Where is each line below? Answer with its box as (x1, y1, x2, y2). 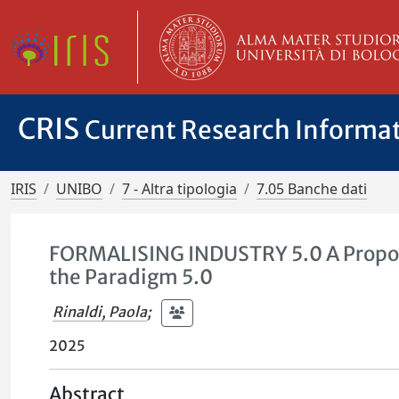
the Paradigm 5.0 (49, 265, 214, 289)
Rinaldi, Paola (53, 302, 148, 321)
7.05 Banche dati (256, 179, 367, 199)
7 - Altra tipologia (122, 179, 237, 199)
